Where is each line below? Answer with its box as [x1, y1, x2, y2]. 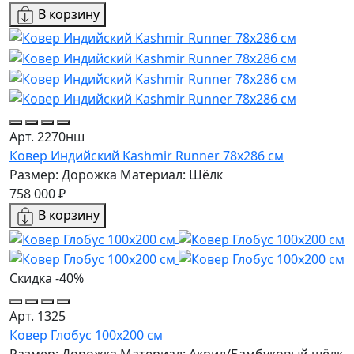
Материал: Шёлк [120, 166, 223, 184]
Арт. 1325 [9, 307, 66, 326]
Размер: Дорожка [9, 166, 117, 184]
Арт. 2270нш [9, 128, 85, 146]
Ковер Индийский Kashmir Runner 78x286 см [9, 147, 284, 165]
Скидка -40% [9, 269, 84, 288]
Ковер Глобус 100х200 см [9, 326, 163, 345]
